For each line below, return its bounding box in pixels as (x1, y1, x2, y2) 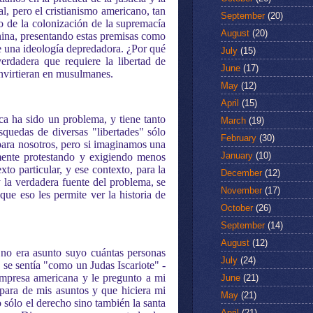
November (221, 184, 262, 196)
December (221, 167, 262, 178)
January (221, 150, 253, 161)
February (221, 132, 256, 143)
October (221, 202, 253, 213)
